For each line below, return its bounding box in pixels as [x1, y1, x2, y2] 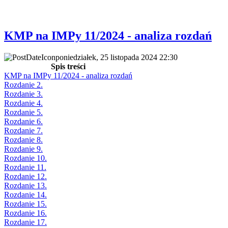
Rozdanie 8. [4, 135, 43, 144]
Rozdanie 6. [4, 117, 43, 126]
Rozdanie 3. [4, 89, 43, 98]
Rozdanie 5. [4, 107, 43, 117]
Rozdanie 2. [4, 80, 43, 89]
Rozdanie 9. [4, 144, 43, 153]
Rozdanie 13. [4, 181, 47, 190]
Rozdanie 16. [4, 208, 47, 217]
